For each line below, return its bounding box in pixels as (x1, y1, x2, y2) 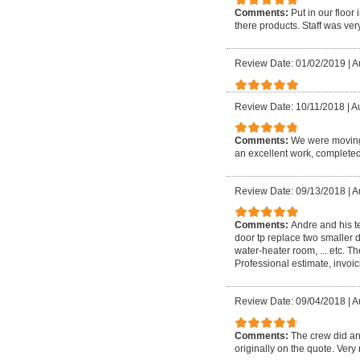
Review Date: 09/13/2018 (235, 185, 346, 197)
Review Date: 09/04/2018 (235, 295, 346, 307)
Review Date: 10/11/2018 (235, 100, 345, 112)
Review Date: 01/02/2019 (235, 57, 346, 69)
